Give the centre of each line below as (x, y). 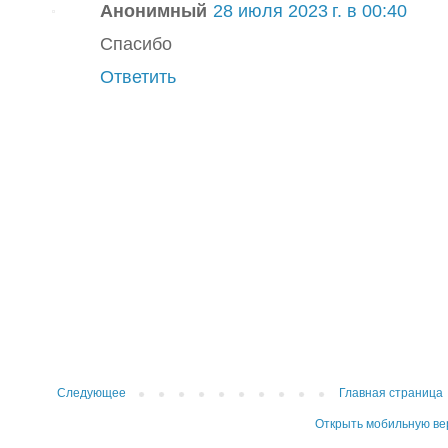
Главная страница (391, 393)
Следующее (91, 393)
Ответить (138, 77)
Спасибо (136, 44)
